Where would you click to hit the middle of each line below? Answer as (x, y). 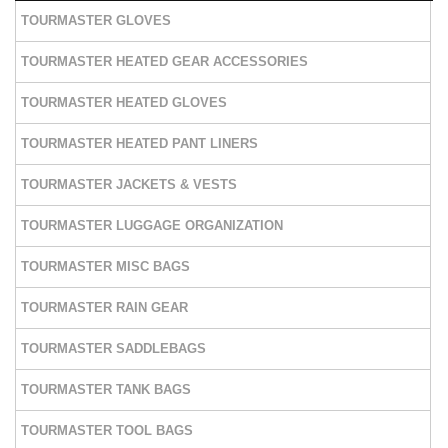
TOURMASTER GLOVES (96, 20)
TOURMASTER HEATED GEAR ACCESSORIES (164, 61)
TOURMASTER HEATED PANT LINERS (139, 143)
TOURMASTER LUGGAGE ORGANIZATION (152, 225)
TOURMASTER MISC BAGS (105, 266)
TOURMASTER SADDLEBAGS (113, 348)
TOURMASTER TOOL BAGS (107, 430)
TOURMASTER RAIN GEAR (104, 307)
